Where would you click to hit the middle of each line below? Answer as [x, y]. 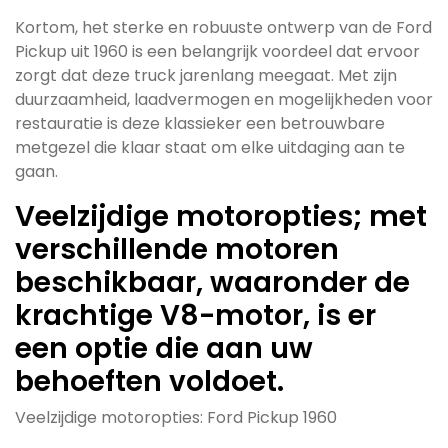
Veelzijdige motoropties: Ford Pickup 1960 [176, 417]
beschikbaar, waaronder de [212, 282]
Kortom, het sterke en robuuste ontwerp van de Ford [223, 27]
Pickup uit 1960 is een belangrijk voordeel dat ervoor [217, 51]
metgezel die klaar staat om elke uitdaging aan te [210, 147]
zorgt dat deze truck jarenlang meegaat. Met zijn [206, 75]
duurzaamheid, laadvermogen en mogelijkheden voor [224, 99]
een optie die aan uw [164, 348]
